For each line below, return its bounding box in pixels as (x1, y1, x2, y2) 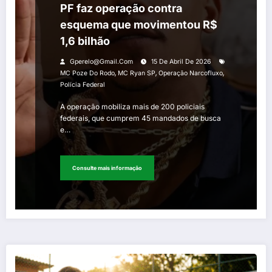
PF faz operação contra (60, 2, 182, 15)
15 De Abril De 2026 (151, 58, 211, 66)
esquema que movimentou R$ (60, 18, 217, 32)
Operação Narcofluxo (158, 69, 223, 78)
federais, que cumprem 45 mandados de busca (60, 114, 221, 123)
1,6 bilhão (60, 35, 110, 48)
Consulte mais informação (72, 164, 142, 171)
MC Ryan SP (118, 69, 155, 78)
